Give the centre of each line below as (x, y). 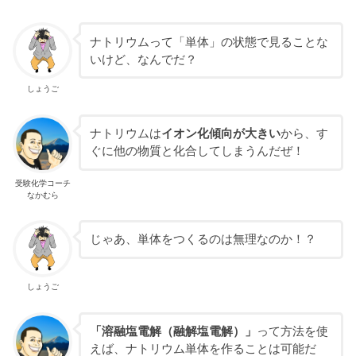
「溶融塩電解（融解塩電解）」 (173, 331)
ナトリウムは (125, 134)
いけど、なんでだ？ (143, 59)
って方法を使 (292, 331)
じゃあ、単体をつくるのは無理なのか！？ (203, 240)
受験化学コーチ (43, 183)
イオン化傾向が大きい (221, 134)
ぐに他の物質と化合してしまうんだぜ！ (197, 151)
